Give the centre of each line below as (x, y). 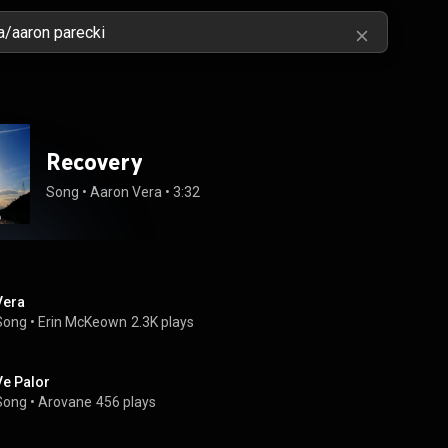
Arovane (65, 402)
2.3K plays (162, 322)
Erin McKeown (82, 322)
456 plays (126, 402)
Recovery (94, 161)
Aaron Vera (126, 192)
